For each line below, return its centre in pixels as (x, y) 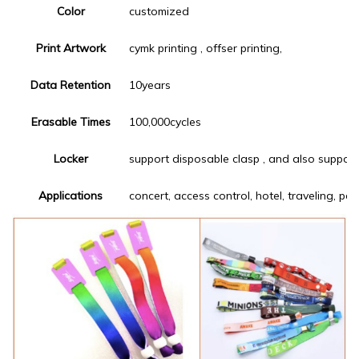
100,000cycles (165, 122)
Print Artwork (71, 48)
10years (150, 85)
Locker (71, 159)
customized (159, 11)
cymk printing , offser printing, (206, 48)
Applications (71, 196)
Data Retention (71, 85)
